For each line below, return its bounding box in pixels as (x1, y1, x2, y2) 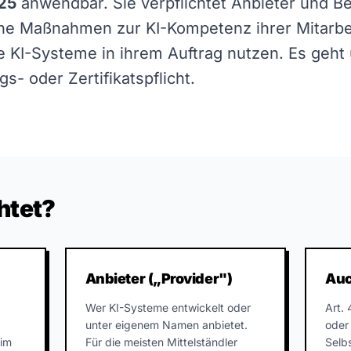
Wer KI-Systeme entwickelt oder (85, 301, 251, 314)
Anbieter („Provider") (85, 270, 233, 287)
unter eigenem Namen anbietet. (85, 318, 248, 331)
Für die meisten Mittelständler (85, 335, 237, 349)
